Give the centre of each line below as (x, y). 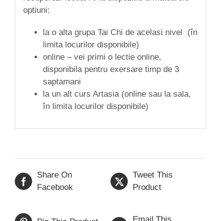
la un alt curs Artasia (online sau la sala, (117, 94)
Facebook (55, 187)
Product (147, 187)
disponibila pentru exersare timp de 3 (111, 69)
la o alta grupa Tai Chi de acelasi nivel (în (120, 32)
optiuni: (36, 10)
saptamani (62, 81)
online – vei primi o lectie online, (102, 57)
